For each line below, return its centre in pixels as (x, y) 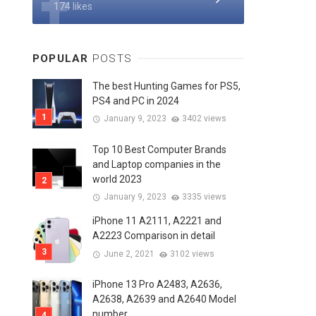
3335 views (205, 197)
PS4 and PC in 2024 (136, 101)
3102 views (193, 254)
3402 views (205, 119)
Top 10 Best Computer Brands (159, 149)
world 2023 (117, 179)
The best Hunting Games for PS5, (166, 86)
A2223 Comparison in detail (154, 236)
